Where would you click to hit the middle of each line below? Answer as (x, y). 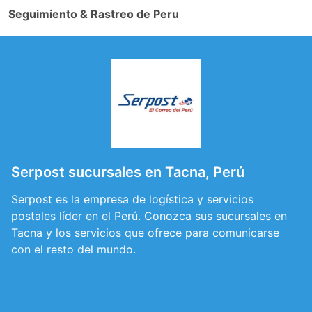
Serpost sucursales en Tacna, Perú (128, 172)
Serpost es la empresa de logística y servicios (132, 199)
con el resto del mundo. (73, 249)
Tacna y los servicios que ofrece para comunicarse (145, 233)
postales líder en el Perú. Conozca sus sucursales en (149, 216)
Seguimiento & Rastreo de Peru (94, 14)
